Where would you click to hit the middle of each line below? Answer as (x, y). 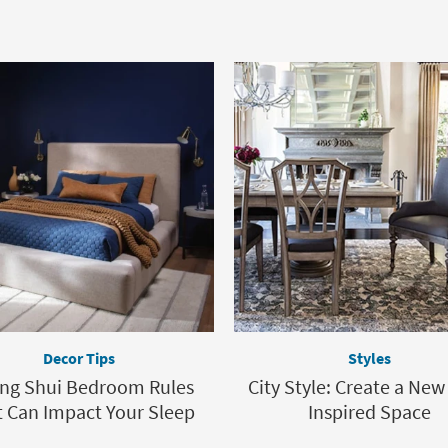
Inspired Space (369, 411)
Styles (369, 358)
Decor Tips (79, 358)
